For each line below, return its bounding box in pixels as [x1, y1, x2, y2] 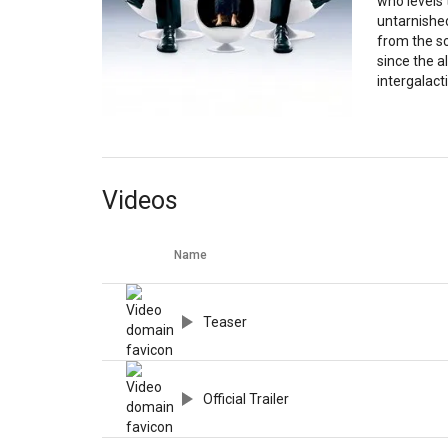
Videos [102, 186, 178, 216]
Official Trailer [203, 391, 289, 408]
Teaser [203, 314, 247, 331]
